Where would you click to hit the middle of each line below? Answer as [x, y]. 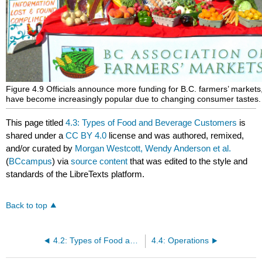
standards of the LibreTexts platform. [75, 174]
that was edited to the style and [188, 161]
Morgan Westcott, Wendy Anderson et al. [153, 149]
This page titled [36, 123]
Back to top [27, 206]
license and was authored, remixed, [175, 136]
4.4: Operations [180, 241]
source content [99, 161]
